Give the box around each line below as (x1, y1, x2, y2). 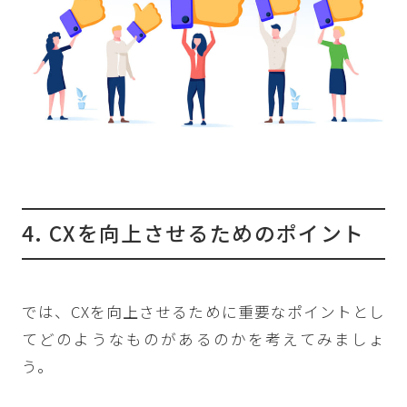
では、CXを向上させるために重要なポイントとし (21, 300, 386, 323)
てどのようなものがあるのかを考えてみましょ (21, 327, 386, 350)
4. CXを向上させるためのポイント (21, 218, 365, 249)
